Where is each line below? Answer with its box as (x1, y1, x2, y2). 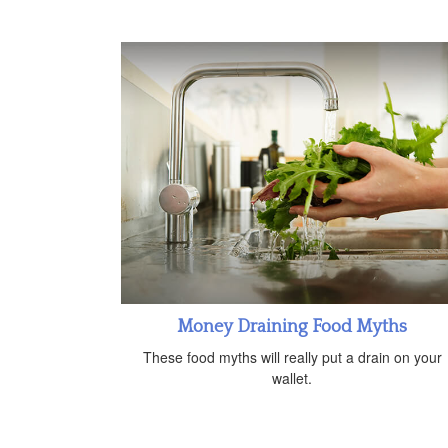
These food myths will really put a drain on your (142, 347, 442, 368)
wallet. (272, 368, 312, 389)
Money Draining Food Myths (177, 317, 407, 338)
